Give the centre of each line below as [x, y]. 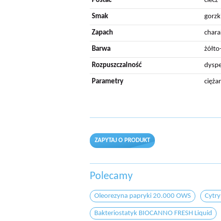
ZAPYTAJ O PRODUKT [122, 140]
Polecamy [114, 176]
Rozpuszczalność [117, 65]
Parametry [108, 82]
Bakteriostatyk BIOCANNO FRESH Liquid [153, 213]
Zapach [102, 33]
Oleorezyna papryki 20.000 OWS [143, 196]
